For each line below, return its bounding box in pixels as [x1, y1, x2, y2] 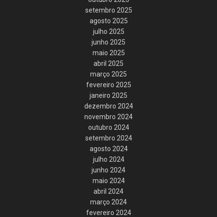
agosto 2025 [89, 16, 128, 25]
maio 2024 [92, 176, 125, 185]
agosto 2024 [89, 144, 128, 153]
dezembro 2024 [84, 102, 133, 110]
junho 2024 [92, 166, 125, 174]
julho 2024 [93, 155, 124, 163]
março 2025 [90, 70, 127, 78]
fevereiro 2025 [86, 80, 131, 89]
